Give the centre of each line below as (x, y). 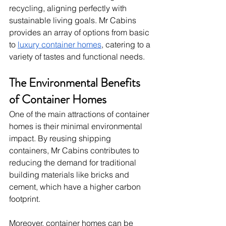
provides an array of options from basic (80, 33)
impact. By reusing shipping (61, 138)
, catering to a (127, 45)
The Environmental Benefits (76, 83)
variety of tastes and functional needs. (77, 57)
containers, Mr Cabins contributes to (75, 151)
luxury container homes (60, 45)
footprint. (25, 199)
